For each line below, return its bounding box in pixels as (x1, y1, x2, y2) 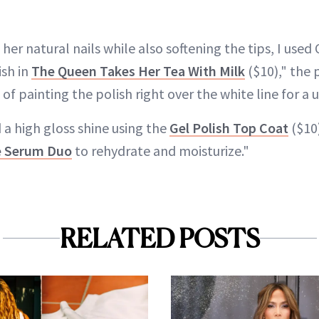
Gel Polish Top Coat (169, 118, 288, 137)
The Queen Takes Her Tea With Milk (31, 61, 245, 80)
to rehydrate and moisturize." (72, 141, 249, 159)
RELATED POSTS (59, 222, 260, 254)
